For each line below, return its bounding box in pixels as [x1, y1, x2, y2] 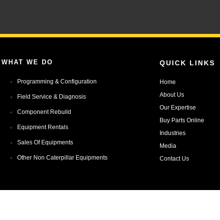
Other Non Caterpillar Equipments [17, 154, 108, 162]
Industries [159, 130, 186, 137]
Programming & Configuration [17, 78, 97, 85]
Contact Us [159, 155, 189, 163]
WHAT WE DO [1, 59, 53, 66]
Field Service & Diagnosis [17, 93, 86, 101]
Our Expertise [159, 104, 196, 111]
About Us [159, 91, 184, 99]
